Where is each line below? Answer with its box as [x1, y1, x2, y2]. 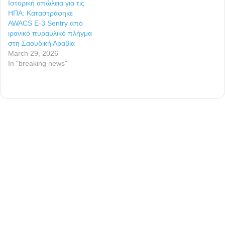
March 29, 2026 [8, 49, 58, 57]
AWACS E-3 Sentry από [8, 19, 83, 27]
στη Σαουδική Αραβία [8, 39, 75, 47]
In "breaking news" [8, 59, 67, 67]
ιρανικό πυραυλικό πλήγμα [8, 29, 92, 37]
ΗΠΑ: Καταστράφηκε [8, 9, 73, 17]
